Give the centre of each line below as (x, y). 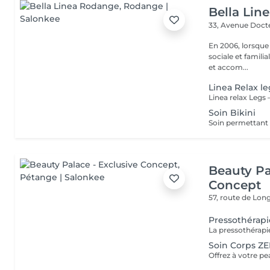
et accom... (229, 67)
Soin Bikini (232, 113)
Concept (235, 185)
